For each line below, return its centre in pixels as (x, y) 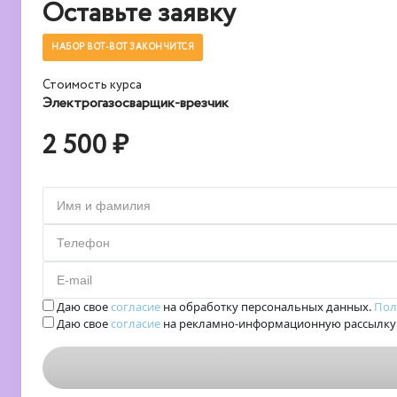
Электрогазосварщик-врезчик (136, 103)
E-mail (74, 280)
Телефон (83, 243)
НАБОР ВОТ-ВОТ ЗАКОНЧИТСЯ (123, 47)
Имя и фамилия (104, 206)
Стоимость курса (92, 85)
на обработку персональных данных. (267, 307)
